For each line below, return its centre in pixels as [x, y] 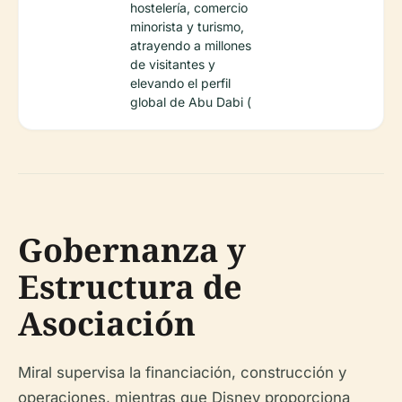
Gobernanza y [132, 250]
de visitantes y [173, 65]
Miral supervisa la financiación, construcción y [182, 373]
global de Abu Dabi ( [191, 102]
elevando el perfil [180, 83]
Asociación [107, 324]
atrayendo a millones [191, 46]
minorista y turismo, [187, 27]
